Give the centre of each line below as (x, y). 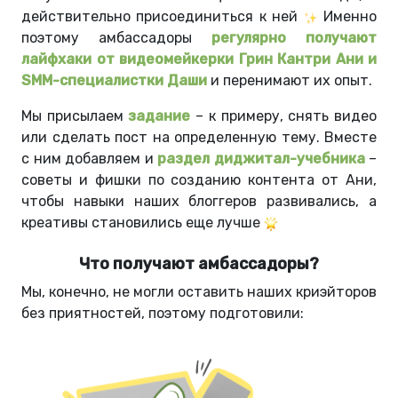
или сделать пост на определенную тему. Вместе (199, 138)
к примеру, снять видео (291, 116)
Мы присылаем (75, 116)
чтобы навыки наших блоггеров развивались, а (199, 202)
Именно (347, 17)
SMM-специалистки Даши (114, 81)
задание (159, 116)
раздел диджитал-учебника (263, 159)
